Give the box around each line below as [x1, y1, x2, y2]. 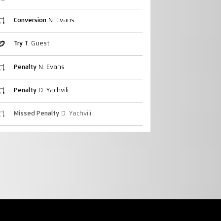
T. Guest [22, 40, 49, 47]
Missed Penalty [13, 110, 59, 117]
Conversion [13, 17, 46, 24]
